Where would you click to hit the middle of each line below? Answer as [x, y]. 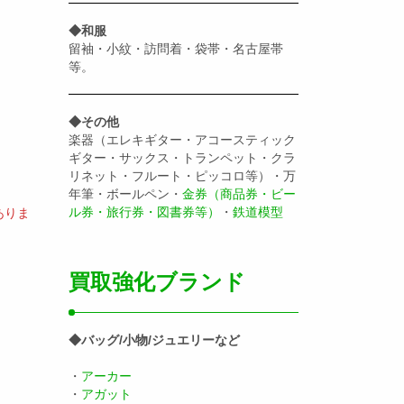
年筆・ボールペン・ [125, 194]
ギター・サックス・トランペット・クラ [182, 158]
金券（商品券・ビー [239, 194]
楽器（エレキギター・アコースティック [182, 140]
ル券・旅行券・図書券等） [144, 212]
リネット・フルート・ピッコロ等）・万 [182, 176]
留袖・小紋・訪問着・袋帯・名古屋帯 [176, 49]
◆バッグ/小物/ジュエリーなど [154, 340]
